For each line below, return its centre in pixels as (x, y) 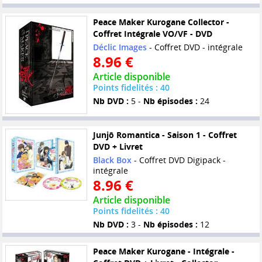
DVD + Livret (118, 147)
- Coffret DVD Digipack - (178, 160)
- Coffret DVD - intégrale (194, 47)
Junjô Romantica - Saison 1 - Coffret (165, 135)
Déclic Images (120, 47)
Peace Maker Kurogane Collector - (161, 22)
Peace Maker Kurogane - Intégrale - (163, 251)
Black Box (112, 160)
